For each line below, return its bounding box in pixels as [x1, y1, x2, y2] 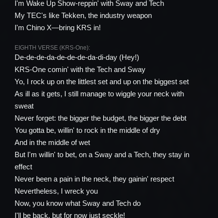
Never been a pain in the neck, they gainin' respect [15, 175, 174, 183]
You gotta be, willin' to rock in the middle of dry [15, 126, 160, 134]
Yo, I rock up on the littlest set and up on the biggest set [15, 77, 189, 86]
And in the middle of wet [15, 138, 90, 146]
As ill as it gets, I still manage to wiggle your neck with [15, 90, 184, 98]
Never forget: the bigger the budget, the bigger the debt [15, 114, 186, 122]
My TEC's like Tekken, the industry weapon [15, 11, 152, 19]
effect [15, 163, 32, 171]
